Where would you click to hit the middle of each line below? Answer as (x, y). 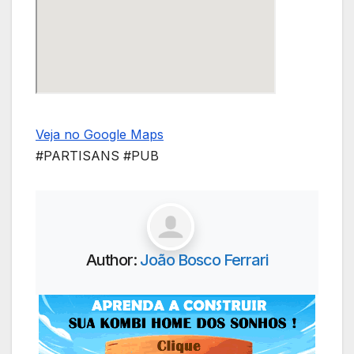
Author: (113, 260)
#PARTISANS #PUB (97, 156)
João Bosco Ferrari (204, 260)
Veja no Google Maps (100, 135)
